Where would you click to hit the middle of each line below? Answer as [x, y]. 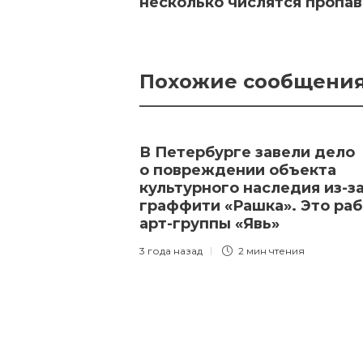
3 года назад [171, 251]
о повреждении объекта [238, 170]
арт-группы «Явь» [211, 224]
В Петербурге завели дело [247, 152]
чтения [287, 251]
